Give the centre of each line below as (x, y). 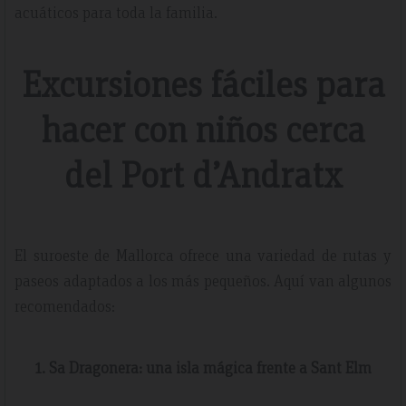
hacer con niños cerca (203, 128)
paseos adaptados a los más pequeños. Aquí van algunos (203, 280)
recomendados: (65, 305)
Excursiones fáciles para (203, 82)
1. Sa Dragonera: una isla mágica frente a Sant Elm (203, 367)
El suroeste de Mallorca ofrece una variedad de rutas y (203, 254)
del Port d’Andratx (203, 173)
